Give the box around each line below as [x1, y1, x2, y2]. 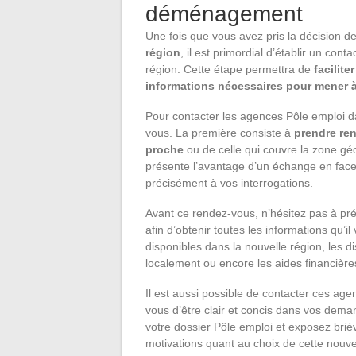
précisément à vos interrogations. [145, 176, 313, 190]
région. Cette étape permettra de [145, 63, 314, 76]
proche [145, 143, 184, 157]
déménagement [145, 2, 303, 27]
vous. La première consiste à [145, 126, 294, 140]
